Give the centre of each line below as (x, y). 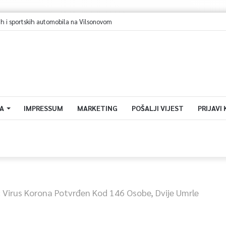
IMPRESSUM (43, 108)
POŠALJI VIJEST (157, 108)
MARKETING (97, 108)
